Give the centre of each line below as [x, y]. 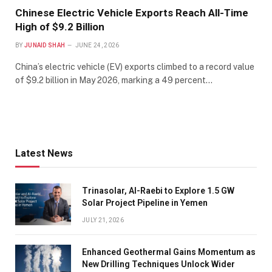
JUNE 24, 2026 [97, 45]
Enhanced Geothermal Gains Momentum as [169, 252]
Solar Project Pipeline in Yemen [145, 202]
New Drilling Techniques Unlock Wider [158, 264]
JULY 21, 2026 [103, 220]
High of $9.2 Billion [60, 26]
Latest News [44, 153]
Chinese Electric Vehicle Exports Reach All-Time [132, 12]
